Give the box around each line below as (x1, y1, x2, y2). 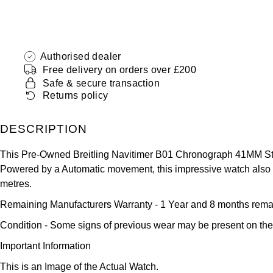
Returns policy (43, 90, 108, 101)
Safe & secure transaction (43, 77, 160, 88)
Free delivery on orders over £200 (43, 64, 197, 75)
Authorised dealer (40, 51, 121, 62)
